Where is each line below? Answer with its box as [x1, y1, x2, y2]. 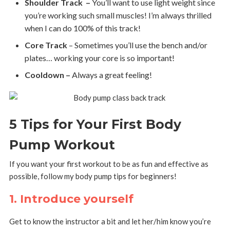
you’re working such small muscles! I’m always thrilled [24, 10, 212, 21]
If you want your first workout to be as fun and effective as [9, 159, 208, 169]
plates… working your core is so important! [24, 53, 175, 63]
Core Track [24, 40, 67, 50]
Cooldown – [24, 70, 72, 80]
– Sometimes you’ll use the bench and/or [67, 40, 207, 50]
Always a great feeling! [71, 70, 152, 80]
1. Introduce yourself [9, 192, 133, 206]
